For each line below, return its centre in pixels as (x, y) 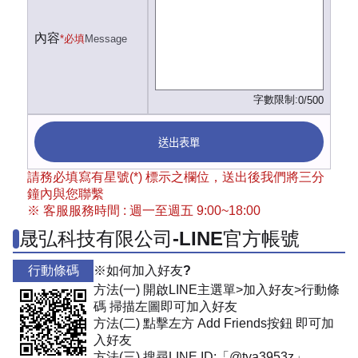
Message (106, 38)
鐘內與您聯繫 (66, 193)
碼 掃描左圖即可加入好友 (165, 307)
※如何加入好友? (142, 271)
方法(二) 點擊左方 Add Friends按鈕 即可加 (214, 324)
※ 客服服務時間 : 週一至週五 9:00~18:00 (144, 210)
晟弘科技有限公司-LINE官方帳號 (159, 238)
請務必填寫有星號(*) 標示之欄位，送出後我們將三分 (176, 177)
